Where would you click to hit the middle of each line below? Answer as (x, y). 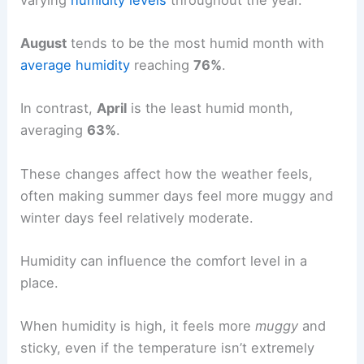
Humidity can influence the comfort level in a (164, 260)
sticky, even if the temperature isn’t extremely (168, 348)
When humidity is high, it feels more (138, 326)
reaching (162, 65)
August (44, 43)
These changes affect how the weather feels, (167, 173)
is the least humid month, (210, 108)
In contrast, (59, 108)
